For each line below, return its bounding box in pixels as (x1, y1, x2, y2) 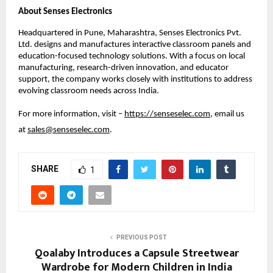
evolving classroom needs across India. (18, 87, 159, 96)
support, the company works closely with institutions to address (18, 75, 252, 85)
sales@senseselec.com (27, 126, 110, 135)
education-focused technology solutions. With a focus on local (18, 52, 245, 62)
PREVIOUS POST (116, 234, 167, 241)
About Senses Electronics (18, 7, 112, 17)
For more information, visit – (18, 110, 124, 119)
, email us (210, 110, 244, 119)
